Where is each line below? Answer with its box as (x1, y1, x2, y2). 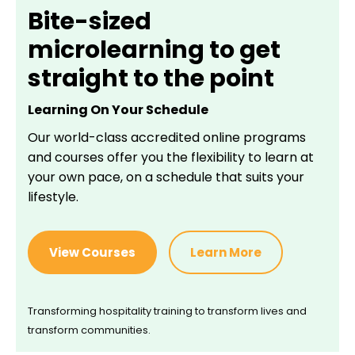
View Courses (49, 244, 136, 261)
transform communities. (28, 323, 151, 338)
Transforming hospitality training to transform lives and (28, 303, 307, 319)
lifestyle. (28, 188, 78, 206)
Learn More (190, 244, 261, 261)
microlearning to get (28, 33, 281, 67)
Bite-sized (28, 5, 151, 38)
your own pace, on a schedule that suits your (28, 168, 304, 186)
